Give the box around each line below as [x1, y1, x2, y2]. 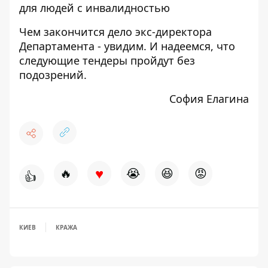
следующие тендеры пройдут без [19, 53, 195, 68]
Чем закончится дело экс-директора [19, 25, 212, 39]
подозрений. [19, 68, 87, 82]
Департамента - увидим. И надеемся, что [19, 39, 235, 53]
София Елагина [169, 92, 249, 106]
